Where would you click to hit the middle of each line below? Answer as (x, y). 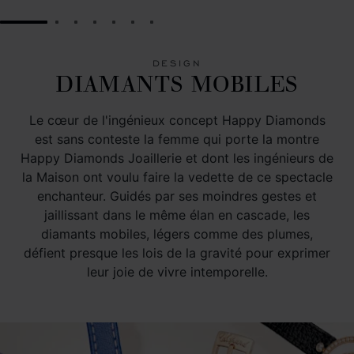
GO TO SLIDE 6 (181, 28)
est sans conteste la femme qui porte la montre (177, 139)
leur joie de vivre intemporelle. (177, 272)
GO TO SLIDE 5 (162, 28)
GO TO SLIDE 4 (143, 28)
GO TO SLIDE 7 (200, 28)
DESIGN (177, 63)
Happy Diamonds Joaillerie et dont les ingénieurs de (177, 158)
